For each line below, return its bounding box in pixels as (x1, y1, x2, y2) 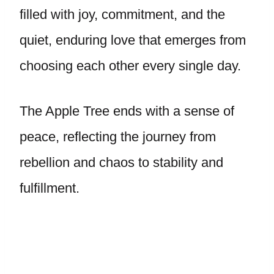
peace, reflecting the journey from (20, 129, 216, 144)
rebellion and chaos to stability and (20, 155, 223, 170)
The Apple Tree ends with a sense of (20, 103, 234, 119)
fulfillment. (20, 180, 80, 196)
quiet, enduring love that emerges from (20, 32, 246, 48)
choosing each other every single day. (20, 58, 241, 73)
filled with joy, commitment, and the (20, 7, 225, 22)
